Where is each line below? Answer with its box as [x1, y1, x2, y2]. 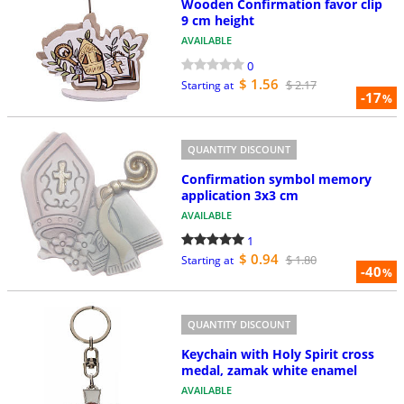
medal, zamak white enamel [180, 361, 357, 379]
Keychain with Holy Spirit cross [180, 344, 374, 363]
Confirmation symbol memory [180, 170, 372, 188]
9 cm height [180, 12, 254, 30]
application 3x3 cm [180, 186, 298, 204]
